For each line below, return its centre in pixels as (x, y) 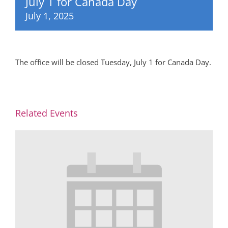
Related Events (47, 113)
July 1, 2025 (50, 16)
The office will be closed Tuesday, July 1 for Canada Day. (113, 62)
